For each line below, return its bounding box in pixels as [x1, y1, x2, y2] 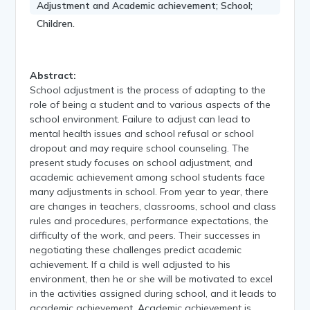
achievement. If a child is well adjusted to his [30, 257, 231, 271]
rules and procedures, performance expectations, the [30, 214, 269, 227]
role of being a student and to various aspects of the [30, 98, 271, 111]
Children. [37, 17, 75, 30]
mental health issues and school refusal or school [30, 127, 255, 140]
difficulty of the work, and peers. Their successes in [30, 228, 261, 241]
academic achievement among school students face [30, 170, 266, 183]
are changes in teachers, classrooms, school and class [30, 199, 277, 212]
